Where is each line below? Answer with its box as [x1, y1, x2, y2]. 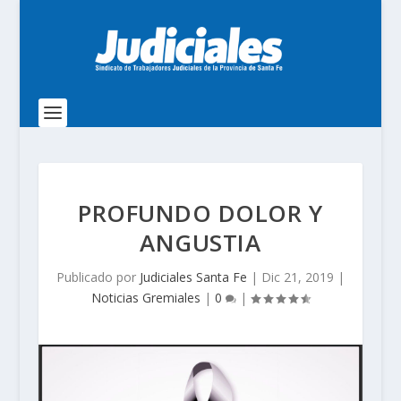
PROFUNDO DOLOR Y [78, 197, 323, 229]
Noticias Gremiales [90, 289, 200, 306]
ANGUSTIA [140, 226, 261, 259]
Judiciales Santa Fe [139, 269, 247, 286]
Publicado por [55, 269, 140, 286]
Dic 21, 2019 [260, 269, 334, 286]
